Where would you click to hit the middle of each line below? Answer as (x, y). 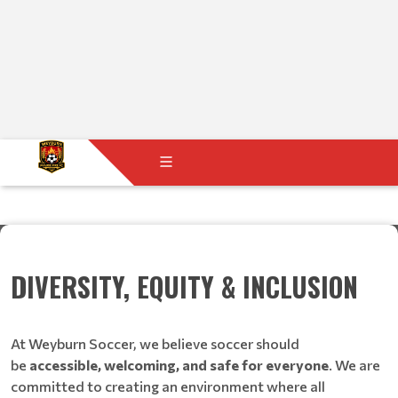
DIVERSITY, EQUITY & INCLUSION (184, 287)
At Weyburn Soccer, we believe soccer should (155, 343)
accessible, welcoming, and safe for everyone (179, 365)
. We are (354, 365)
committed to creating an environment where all (168, 386)
